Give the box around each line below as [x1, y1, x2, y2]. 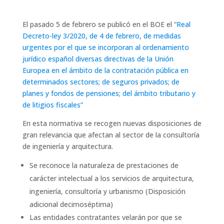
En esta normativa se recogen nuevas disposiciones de [22, 118, 201, 128]
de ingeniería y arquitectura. [22, 141, 113, 151]
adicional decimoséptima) [29, 199, 113, 209]
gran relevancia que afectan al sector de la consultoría [22, 130, 199, 139]
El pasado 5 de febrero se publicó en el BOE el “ [22, 19, 176, 29]
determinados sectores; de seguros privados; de [22, 77, 179, 86]
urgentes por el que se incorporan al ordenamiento [22, 42, 189, 52]
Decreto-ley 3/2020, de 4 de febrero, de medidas [22, 31, 181, 40]
